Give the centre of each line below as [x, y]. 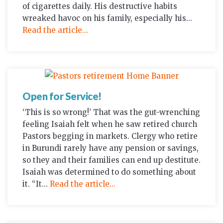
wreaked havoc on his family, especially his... [107, 18]
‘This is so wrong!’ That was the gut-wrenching [111, 112]
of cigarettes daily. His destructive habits [100, 6]
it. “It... [36, 184]
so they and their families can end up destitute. [111, 160]
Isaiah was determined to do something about [109, 172]
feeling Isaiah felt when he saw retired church [110, 124]
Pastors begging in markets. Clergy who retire [110, 136]
